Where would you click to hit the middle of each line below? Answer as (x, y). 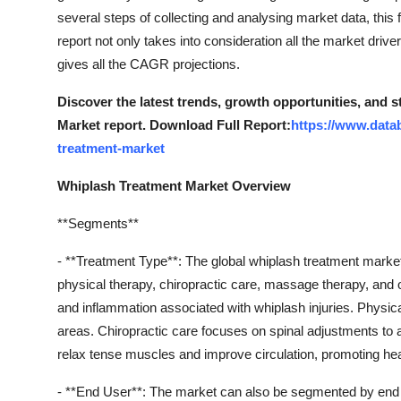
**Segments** (98, 224)
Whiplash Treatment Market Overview (174, 186)
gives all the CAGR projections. (149, 64)
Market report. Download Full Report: (174, 125)
